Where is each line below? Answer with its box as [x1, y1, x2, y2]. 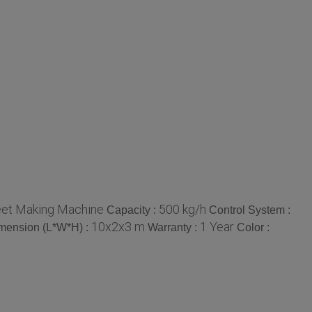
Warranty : [148, 221, 200, 233]
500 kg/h [159, 201, 206, 217]
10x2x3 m [91, 219, 145, 234]
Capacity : [107, 203, 159, 216]
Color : [237, 221, 270, 233]
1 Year [200, 219, 234, 234]
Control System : [209, 203, 290, 216]
